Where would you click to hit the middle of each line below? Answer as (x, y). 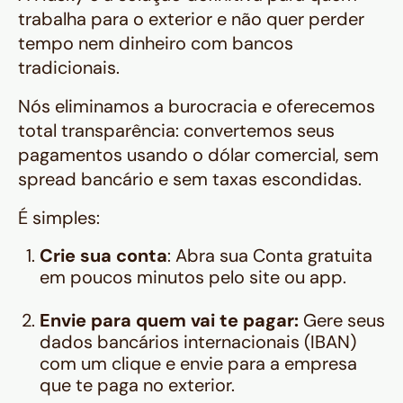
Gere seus (344, 321)
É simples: (59, 218)
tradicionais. (69, 68)
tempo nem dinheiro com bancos (156, 44)
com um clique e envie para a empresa (198, 364)
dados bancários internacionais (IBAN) (198, 342)
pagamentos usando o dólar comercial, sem (198, 155)
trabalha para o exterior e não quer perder (191, 19)
